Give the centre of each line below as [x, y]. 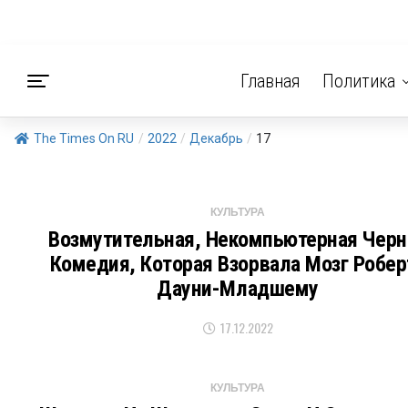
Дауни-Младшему [238, 289]
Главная [270, 81]
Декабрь [216, 138]
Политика [358, 81]
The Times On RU [84, 138]
